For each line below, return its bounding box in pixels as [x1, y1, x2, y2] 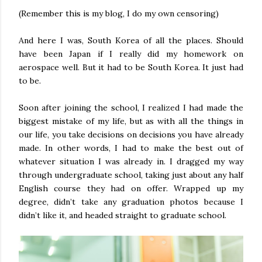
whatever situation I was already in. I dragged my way [19, 156, 243, 167]
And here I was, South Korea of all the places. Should [19, 35, 243, 46]
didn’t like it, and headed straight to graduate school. [19, 210, 226, 220]
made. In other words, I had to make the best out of [19, 143, 243, 153]
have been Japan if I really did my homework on [19, 49, 243, 59]
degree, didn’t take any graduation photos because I [19, 196, 243, 207]
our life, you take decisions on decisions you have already [19, 129, 243, 140]
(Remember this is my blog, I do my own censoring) [19, 8, 219, 19]
